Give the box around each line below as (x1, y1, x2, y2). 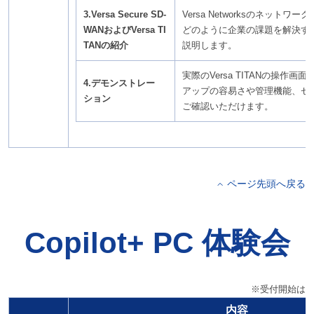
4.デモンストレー (83, 78, 155, 89)
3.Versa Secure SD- (83, 9, 166, 20)
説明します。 (182, 40, 237, 51)
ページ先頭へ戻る (227, 178, 306, 190)
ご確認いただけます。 (182, 101, 273, 112)
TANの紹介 (83, 40, 128, 51)
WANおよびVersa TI (83, 25, 166, 36)
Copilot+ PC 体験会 (24, 226, 290, 260)
